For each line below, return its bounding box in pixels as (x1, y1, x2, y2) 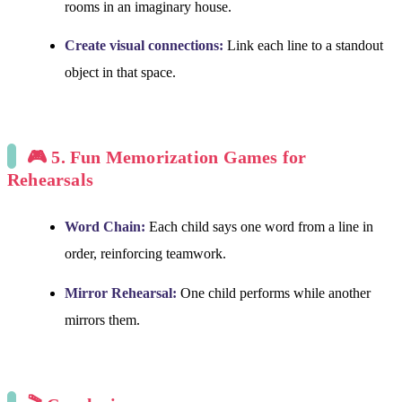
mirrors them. (65, 311, 140, 328)
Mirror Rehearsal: (65, 284, 177, 301)
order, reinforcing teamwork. (65, 245, 226, 261)
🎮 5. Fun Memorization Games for (27, 147, 307, 168)
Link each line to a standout (223, 38, 383, 54)
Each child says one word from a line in (145, 218, 373, 234)
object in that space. (65, 65, 176, 81)
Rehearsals (7, 170, 94, 190)
